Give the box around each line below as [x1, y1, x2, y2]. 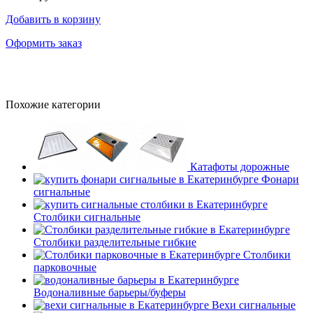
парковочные [34, 261, 96, 273]
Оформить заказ [6, 36, 82, 49]
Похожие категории [6, 98, 101, 110]
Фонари [261, 173, 299, 185]
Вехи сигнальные [212, 298, 296, 311]
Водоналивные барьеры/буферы [34, 286, 186, 298]
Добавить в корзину [6, 13, 101, 25]
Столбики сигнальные [34, 210, 140, 223]
